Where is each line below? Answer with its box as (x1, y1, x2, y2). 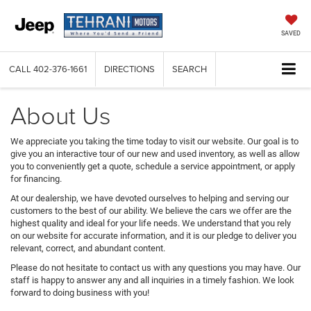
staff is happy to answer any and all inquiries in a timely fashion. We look (10, 275, 294, 286)
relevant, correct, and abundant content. (10, 243, 165, 254)
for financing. (10, 174, 62, 185)
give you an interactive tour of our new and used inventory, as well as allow (10, 149, 300, 160)
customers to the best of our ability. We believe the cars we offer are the (10, 205, 292, 217)
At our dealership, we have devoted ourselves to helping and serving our (10, 193, 289, 204)
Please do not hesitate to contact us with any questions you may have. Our (10, 262, 301, 274)
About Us (10, 97, 111, 133)
